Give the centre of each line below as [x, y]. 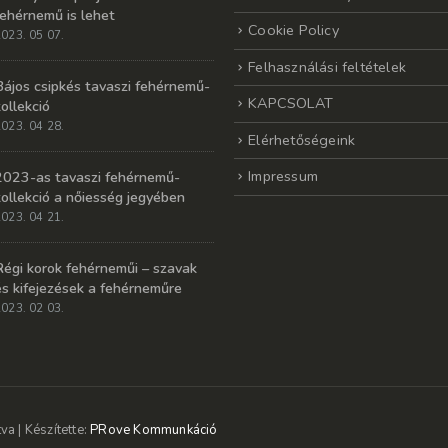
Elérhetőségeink [302, 139]
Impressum [283, 176]
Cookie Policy [293, 30]
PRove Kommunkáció [154, 429]
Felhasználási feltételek [327, 66]
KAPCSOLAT [291, 103]
